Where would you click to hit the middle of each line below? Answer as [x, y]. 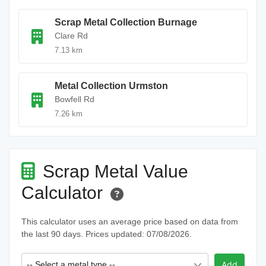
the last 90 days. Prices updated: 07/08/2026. [107, 234]
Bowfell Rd [75, 99]
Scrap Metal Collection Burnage [126, 22]
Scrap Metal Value [113, 171]
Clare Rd [71, 36]
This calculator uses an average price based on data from [130, 221]
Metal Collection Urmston [111, 86]
